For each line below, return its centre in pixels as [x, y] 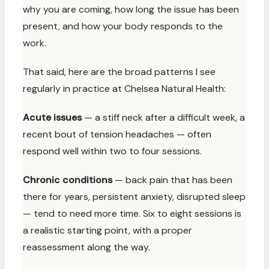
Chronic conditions [68, 180]
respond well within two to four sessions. [112, 151]
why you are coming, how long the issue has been [131, 9]
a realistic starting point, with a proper [107, 230]
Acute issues [52, 117]
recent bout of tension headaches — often [117, 134]
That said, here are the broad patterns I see [119, 72]
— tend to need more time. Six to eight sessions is [132, 213]
